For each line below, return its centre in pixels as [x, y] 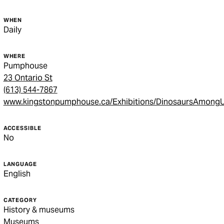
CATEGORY [20, 200]
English [17, 174]
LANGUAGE [20, 164]
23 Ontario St [28, 78]
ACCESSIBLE [22, 128]
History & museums [39, 210]
